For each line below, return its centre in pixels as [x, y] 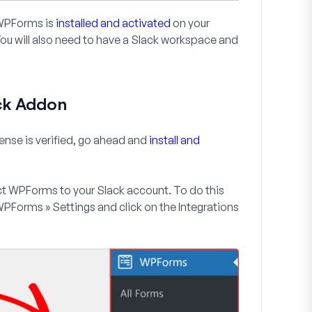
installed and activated [113, 23]
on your [190, 23]
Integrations [209, 207]
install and [174, 140]
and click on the [137, 207]
